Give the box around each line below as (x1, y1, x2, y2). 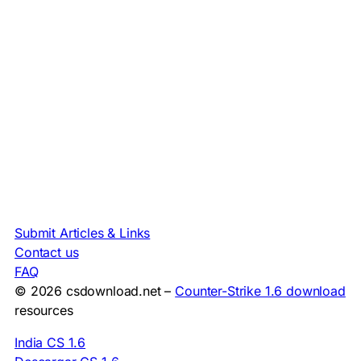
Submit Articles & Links (15, 225, 151, 242)
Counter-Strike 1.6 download (175, 283, 346, 300)
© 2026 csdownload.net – (15, 283, 176, 300)
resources (15, 302, 73, 319)
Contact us (15, 244, 79, 261)
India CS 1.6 (15, 334, 86, 351)
